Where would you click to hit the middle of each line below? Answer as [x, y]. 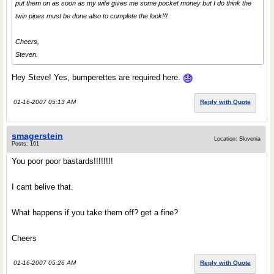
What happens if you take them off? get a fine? [95, 213]
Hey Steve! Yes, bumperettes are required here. [97, 77]
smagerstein [37, 136]
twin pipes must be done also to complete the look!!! [91, 16]
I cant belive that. [43, 187]
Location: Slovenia [237, 139]
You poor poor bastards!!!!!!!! [62, 161]
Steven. [27, 54]
